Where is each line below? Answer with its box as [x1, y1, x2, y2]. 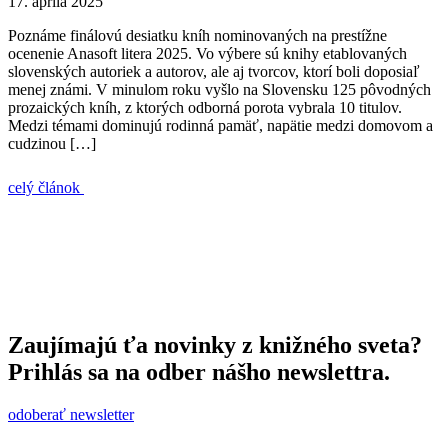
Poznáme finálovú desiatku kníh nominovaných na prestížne [8, 26, 387, 44]
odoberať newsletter [8, 405, 134, 423]
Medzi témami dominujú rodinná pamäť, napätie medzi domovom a [8, 116, 433, 134]
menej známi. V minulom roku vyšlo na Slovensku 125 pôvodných [8, 80, 431, 98]
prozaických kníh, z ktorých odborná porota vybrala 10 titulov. [8, 98, 402, 116]
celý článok [8, 178, 84, 196]
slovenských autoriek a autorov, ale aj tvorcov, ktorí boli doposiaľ [8, 62, 420, 80]
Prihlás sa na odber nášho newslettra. [8, 358, 390, 385]
